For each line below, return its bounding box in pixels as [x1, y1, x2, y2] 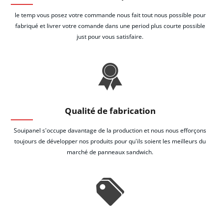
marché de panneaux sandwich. [67, 147, 153, 156]
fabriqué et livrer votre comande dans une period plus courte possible [15, 22, 205, 30]
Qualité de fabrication [64, 105, 156, 116]
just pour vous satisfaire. [77, 32, 143, 41]
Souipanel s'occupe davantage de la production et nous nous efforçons [14, 126, 206, 135]
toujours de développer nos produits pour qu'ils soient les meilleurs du [14, 137, 206, 145]
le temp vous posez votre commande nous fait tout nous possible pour [14, 11, 206, 19]
